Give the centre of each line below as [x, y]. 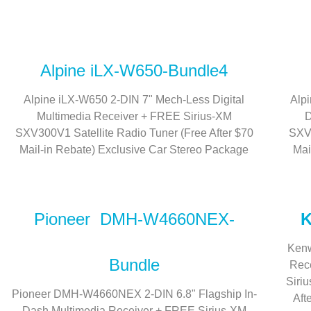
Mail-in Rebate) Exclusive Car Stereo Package [134, 150]
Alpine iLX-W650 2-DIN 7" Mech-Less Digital [134, 100]
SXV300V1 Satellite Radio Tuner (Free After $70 [134, 133]
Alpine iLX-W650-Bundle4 [134, 70]
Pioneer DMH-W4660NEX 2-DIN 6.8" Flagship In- [134, 294]
